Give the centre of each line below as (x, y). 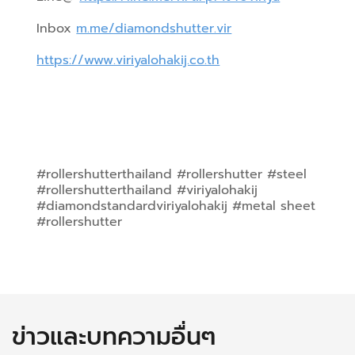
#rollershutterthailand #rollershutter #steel (172, 174)
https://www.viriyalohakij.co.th (128, 60)
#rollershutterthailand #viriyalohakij (147, 190)
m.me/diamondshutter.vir (154, 28)
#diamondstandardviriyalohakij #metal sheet (176, 206)
